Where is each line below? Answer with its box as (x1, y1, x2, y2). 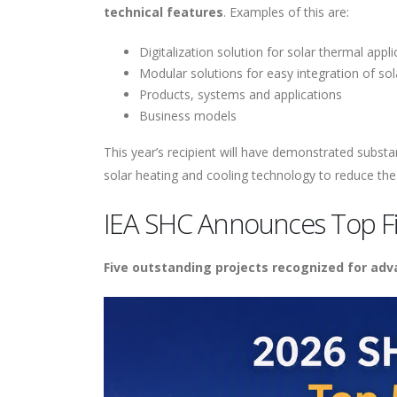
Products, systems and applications (139, 86, 342, 104)
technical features (104, 4, 223, 21)
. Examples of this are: (223, 4, 349, 21)
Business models (139, 107, 237, 125)
